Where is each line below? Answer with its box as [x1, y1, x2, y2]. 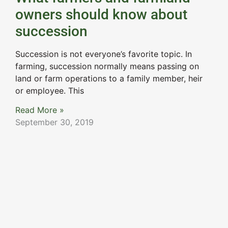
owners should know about [15, 6, 187, 23]
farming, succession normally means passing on [15, 61, 199, 71]
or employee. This [15, 85, 84, 96]
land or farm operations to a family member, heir [15, 73, 203, 83]
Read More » [15, 104, 64, 115]
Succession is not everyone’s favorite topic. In [15, 48, 192, 59]
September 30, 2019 [15, 117, 94, 127]
